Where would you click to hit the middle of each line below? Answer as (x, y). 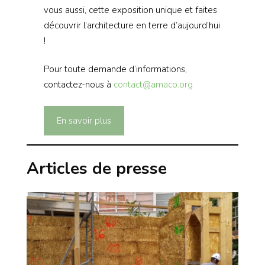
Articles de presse (97, 169)
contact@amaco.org (153, 85)
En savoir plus (84, 120)
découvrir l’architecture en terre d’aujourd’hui (132, 25)
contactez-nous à (78, 85)
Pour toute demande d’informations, (115, 70)
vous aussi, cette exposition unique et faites (130, 10)
